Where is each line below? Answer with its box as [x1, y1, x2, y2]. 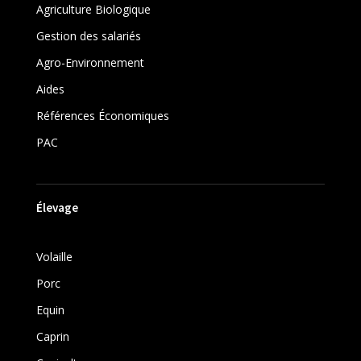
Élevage [35, 200, 78, 216]
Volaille [35, 249, 73, 265]
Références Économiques [35, 108, 169, 124]
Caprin [35, 329, 69, 345]
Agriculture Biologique [35, 2, 151, 18]
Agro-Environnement [35, 55, 144, 71]
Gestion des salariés [35, 28, 141, 44]
